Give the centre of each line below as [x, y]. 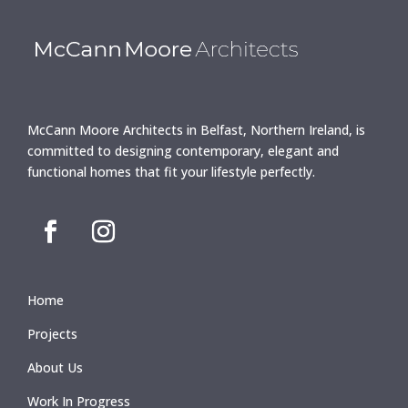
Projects [52, 334]
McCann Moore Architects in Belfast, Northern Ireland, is [196, 130]
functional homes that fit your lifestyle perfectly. [171, 172]
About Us [55, 368]
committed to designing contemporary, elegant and [183, 151]
